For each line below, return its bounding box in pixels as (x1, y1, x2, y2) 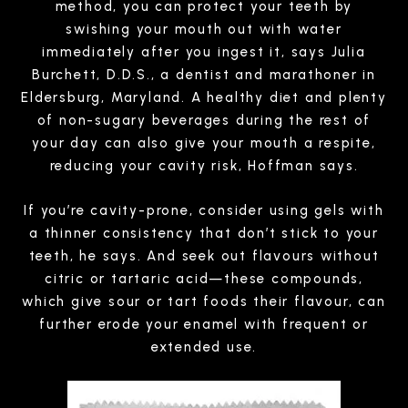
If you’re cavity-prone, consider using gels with (24, 201, 384, 219)
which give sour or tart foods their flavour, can (22, 292, 386, 310)
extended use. (150, 338, 258, 355)
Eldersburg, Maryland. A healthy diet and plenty (21, 88, 387, 106)
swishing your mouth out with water (66, 20, 342, 37)
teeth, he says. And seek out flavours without (28, 247, 380, 264)
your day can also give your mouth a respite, (32, 134, 376, 151)
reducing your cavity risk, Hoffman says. (49, 157, 359, 174)
